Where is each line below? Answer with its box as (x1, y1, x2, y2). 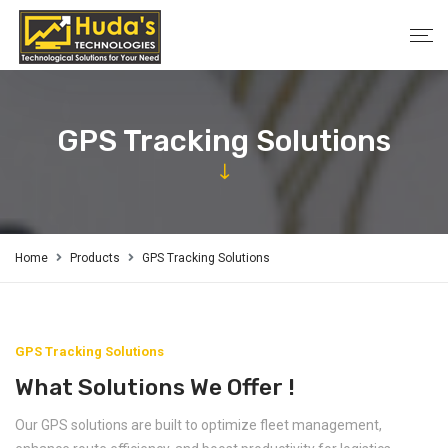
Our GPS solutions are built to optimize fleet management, (15, 417, 382, 433)
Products (70, 251, 120, 265)
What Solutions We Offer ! (15, 373, 295, 401)
